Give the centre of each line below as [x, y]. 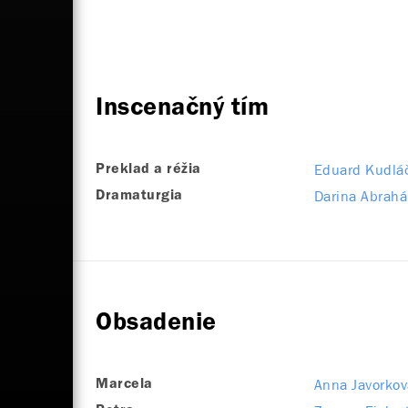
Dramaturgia [139, 195]
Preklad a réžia [148, 169]
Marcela [124, 384]
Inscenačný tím [182, 108]
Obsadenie [156, 323]
